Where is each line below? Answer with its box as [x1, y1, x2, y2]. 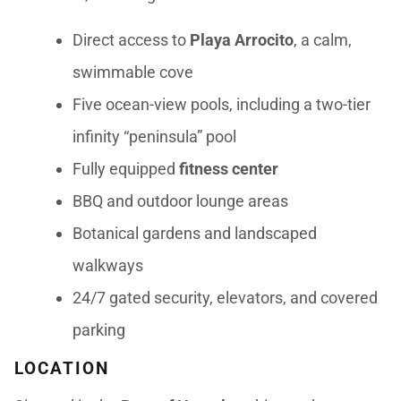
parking [73, 320, 126, 339]
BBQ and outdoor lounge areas [73, 192, 289, 210]
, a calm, [294, 30, 353, 49]
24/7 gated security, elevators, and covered [73, 288, 379, 307]
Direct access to [73, 30, 191, 49]
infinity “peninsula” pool [73, 127, 237, 146]
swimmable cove [73, 63, 194, 81]
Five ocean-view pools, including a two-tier [73, 95, 371, 114]
